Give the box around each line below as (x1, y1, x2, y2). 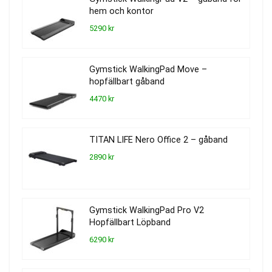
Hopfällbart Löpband (89, 217, 171, 228)
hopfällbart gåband (89, 76, 165, 87)
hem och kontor (89, 5, 154, 16)
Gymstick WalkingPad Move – (89, 64, 207, 75)
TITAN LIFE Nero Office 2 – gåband (89, 134, 228, 145)
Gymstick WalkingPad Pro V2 (89, 205, 204, 216)
